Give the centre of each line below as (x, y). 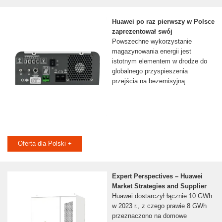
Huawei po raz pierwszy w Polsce (163, 22)
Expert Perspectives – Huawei (157, 176)
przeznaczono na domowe (149, 216)
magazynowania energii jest (151, 52)
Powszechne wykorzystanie (152, 42)
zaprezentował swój (142, 32)
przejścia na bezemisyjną (148, 81)
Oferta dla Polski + (45, 144)
